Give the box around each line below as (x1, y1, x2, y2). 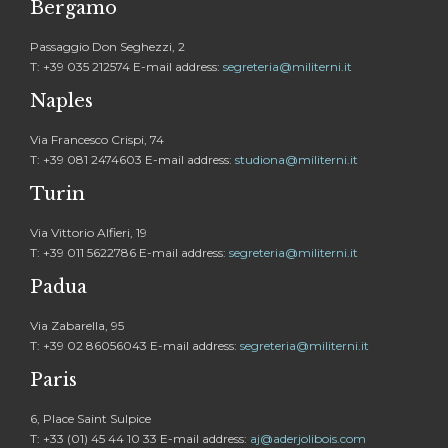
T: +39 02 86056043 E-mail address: (30, 337, 240, 353)
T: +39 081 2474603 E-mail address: (30, 151, 235, 167)
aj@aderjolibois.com (250, 430, 366, 446)
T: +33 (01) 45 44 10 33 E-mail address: (30, 430, 250, 446)
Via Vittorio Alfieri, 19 (30, 224, 147, 240)
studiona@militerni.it (235, 151, 358, 167)
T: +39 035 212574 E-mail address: (30, 58, 223, 74)
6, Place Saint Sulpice (30, 410, 151, 426)
